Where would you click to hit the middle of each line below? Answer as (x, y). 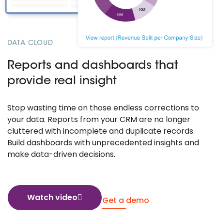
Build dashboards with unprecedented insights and (103, 142)
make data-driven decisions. (61, 154)
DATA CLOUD (30, 43)
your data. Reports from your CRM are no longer (99, 119)
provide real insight (62, 81)
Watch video (52, 197)
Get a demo (126, 200)
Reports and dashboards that (93, 66)
